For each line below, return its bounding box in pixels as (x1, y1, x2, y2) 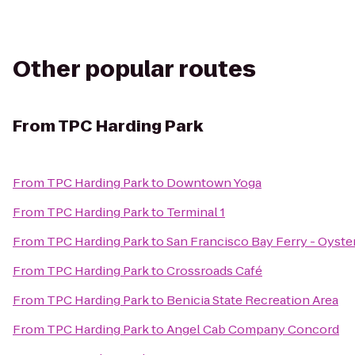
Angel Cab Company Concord (166, 321, 339, 338)
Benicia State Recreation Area (166, 292, 338, 308)
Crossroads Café (166, 262, 262, 279)
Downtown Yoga (166, 174, 261, 191)
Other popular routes (13, 54, 256, 85)
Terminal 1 (166, 204, 225, 220)
